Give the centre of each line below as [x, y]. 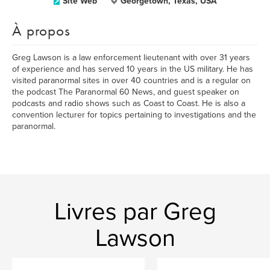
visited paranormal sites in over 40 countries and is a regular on [131, 80]
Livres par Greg [135, 212]
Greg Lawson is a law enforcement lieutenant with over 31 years [131, 58]
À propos [41, 30]
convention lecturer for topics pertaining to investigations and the [134, 115]
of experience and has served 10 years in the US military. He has [133, 69]
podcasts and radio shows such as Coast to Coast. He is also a [129, 103]
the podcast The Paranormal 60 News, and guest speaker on [126, 92]
